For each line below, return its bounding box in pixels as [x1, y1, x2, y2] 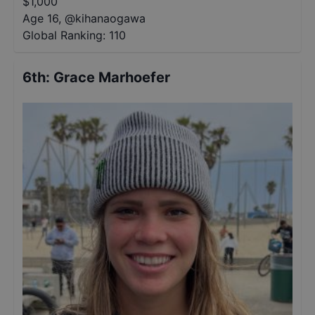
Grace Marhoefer [53, 69, 170, 86]
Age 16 [22, 11, 58, 25]
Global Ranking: [22, 28, 105, 42]
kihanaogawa [75, 11, 146, 25]
